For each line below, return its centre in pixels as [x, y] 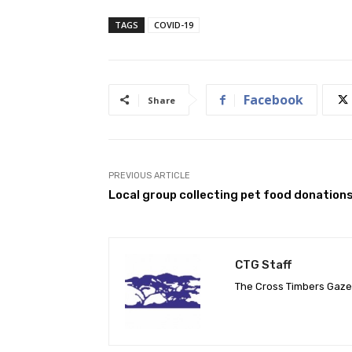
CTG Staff [263, 264]
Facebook [273, 99]
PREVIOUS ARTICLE [149, 175]
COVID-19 [174, 24]
